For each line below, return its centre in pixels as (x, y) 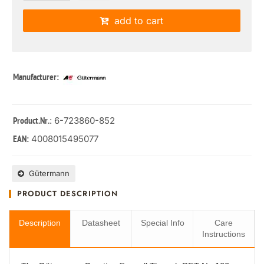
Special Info (162, 223)
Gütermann (47, 173)
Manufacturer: (37, 78)
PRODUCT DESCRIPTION (67, 194)
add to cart (136, 21)
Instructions (224, 234)
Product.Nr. (31, 121)
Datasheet (101, 223)
